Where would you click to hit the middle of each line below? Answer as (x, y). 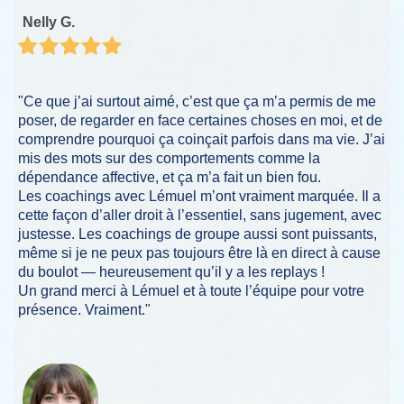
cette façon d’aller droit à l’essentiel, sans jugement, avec (200, 215)
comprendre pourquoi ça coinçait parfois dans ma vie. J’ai (202, 139)
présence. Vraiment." (84, 309)
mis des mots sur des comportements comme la (169, 158)
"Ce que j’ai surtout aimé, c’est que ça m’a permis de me (197, 101)
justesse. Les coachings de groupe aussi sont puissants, (197, 234)
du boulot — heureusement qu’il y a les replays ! (171, 271)
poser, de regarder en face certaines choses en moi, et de (200, 120)
